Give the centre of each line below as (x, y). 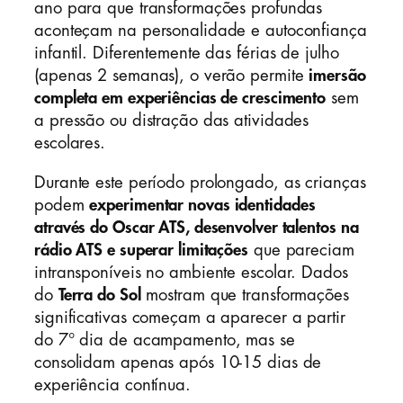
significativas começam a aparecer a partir (190, 317)
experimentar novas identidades (202, 205)
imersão (337, 76)
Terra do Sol (99, 295)
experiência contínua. (112, 385)
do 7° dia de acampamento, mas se (165, 340)
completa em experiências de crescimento (180, 99)
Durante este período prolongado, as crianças (200, 182)
